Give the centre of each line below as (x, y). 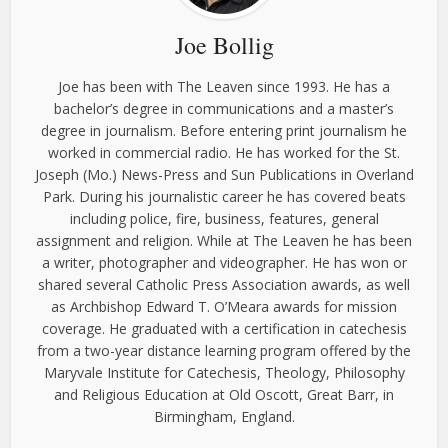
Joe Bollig (224, 44)
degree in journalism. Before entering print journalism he (224, 130)
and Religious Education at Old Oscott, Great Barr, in (224, 394)
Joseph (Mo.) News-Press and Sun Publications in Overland (224, 174)
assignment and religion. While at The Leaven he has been (224, 240)
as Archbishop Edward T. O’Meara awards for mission (224, 306)
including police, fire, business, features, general (224, 218)
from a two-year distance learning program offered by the (224, 350)
